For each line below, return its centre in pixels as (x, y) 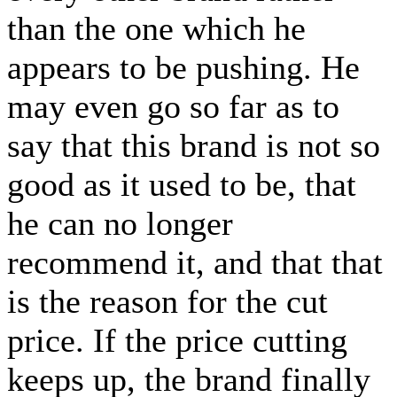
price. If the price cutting (177, 340)
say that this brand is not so (194, 145)
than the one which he (156, 28)
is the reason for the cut (167, 301)
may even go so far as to (173, 106)
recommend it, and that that (195, 262)
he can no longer (120, 223)
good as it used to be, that (182, 184)
